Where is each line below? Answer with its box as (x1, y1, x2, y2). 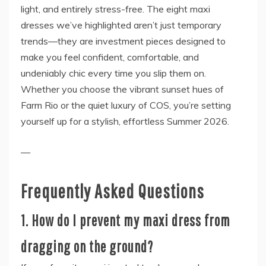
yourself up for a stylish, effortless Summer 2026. (21, 115, 229, 128)
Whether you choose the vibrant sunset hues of (21, 83, 224, 96)
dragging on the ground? (21, 237, 153, 256)
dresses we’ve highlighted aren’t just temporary (21, 19, 221, 31)
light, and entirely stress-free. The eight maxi (21, 3, 210, 15)
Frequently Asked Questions (21, 180, 204, 202)
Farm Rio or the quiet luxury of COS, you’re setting (21, 99, 231, 112)
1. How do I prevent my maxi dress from (21, 211, 230, 230)
